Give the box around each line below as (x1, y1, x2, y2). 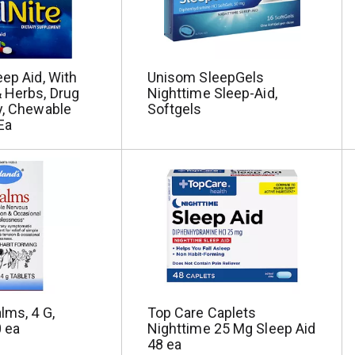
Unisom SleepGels (147, 69, 265, 86)
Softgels (147, 101, 202, 117)
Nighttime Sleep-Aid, (147, 85, 277, 101)
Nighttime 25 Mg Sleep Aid (147, 320, 316, 337)
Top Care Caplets (147, 304, 257, 321)
